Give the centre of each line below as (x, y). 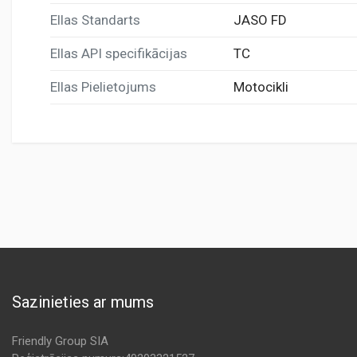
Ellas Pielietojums (103, 86)
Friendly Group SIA (60, 341)
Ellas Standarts (95, 20)
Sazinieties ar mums (83, 302)
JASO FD (260, 20)
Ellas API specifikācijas (119, 53)
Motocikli (261, 86)
